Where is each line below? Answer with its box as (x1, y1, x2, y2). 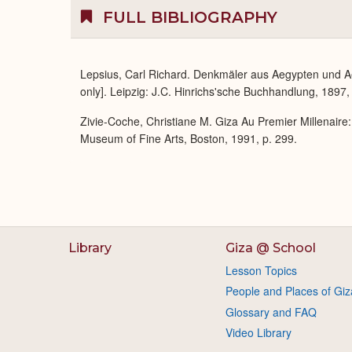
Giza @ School (225, 240, 316, 255)
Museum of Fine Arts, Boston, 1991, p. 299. (80, 130, 297, 146)
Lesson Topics (225, 262, 297, 278)
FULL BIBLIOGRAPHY (98, 8, 277, 27)
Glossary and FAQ (225, 303, 317, 320)
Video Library (225, 324, 291, 341)
